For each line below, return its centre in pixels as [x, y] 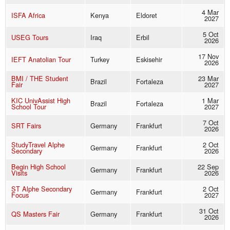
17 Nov [208, 56]
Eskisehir [149, 60]
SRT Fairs [26, 126]
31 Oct [209, 211]
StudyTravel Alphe [38, 145]
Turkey [100, 60]
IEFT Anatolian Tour [41, 60]
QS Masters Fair [35, 214]
